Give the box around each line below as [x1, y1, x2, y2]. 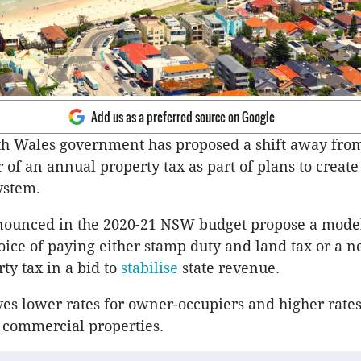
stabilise [121, 259, 182, 276]
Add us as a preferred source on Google [91, 107, 275, 126]
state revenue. [182, 259, 280, 276]
